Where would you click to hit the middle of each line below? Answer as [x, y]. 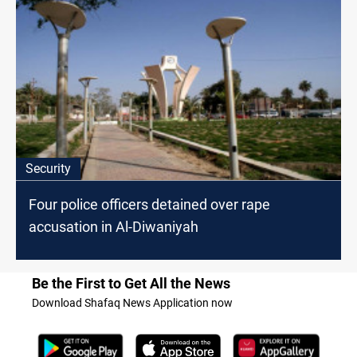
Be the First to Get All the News [131, 284]
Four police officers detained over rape [149, 205]
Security [48, 169]
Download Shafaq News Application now [132, 303]
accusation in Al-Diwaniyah [114, 227]
